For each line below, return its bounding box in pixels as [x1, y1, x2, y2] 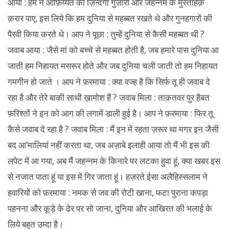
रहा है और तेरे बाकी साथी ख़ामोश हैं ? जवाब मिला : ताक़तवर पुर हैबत [8, 91, 210, 103]
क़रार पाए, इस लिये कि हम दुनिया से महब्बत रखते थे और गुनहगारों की [8, 12, 212, 24]
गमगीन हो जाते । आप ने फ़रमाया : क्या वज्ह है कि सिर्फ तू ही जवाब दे [8, 76, 210, 87]
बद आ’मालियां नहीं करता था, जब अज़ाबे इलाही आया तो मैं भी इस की [8, 139, 210, 151]
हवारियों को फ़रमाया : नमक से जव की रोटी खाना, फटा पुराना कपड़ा [8, 187, 208, 198]
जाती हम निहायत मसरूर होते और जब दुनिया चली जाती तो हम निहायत [8, 60, 218, 72]
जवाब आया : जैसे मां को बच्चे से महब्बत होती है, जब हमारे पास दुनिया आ [8, 44, 219, 56]
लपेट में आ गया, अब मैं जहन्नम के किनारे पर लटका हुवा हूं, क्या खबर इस [8, 155, 220, 167]
